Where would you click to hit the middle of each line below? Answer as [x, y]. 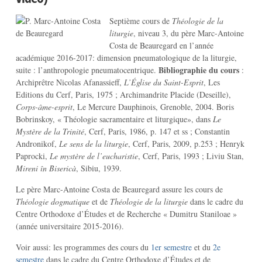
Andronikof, [37, 144]
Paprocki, [32, 156]
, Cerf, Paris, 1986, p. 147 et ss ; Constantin [157, 131]
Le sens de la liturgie [93, 144]
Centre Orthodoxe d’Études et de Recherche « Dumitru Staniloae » [126, 214]
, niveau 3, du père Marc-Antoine [188, 33]
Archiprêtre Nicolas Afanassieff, [70, 82]
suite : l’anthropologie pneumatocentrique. [98, 70]
